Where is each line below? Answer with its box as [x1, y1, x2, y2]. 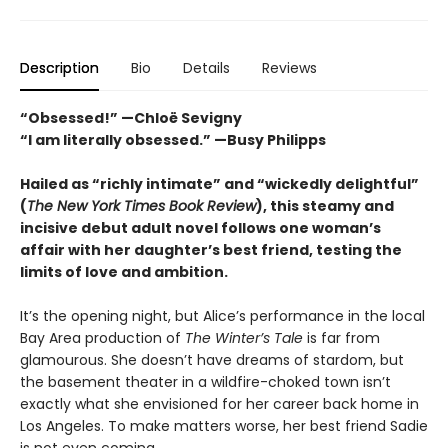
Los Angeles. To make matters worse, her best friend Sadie [20, 416, 428, 437]
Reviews [262, 58, 317, 79]
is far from [307, 328, 380, 349]
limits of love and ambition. [20, 262, 228, 283]
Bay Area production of [20, 328, 185, 349]
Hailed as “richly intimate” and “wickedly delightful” [20, 174, 419, 195]
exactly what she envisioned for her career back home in [20, 394, 419, 415]
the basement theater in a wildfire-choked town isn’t [20, 372, 391, 393]
